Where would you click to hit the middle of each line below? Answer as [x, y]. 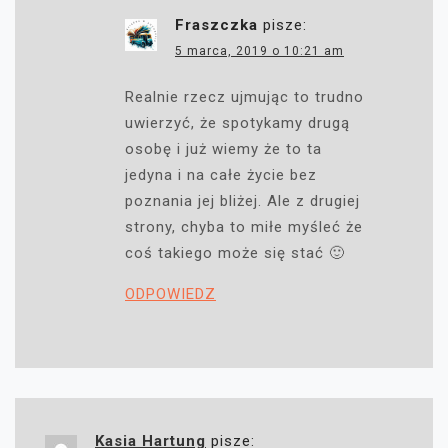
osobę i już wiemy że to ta [223, 149]
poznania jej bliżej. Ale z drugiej [242, 201]
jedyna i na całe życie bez [221, 175]
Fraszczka [216, 25]
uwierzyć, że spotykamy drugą [237, 123]
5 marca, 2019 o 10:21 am [259, 51]
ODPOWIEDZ [170, 294]
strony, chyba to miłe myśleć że [244, 227]
